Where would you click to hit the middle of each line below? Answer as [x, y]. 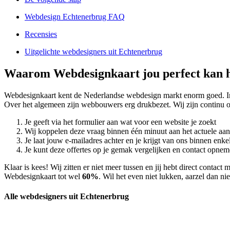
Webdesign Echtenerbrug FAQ [75, 17]
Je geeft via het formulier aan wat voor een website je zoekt [120, 122]
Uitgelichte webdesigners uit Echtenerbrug [93, 52]
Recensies [41, 34]
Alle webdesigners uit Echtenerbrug [66, 197]
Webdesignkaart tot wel [43, 176]
